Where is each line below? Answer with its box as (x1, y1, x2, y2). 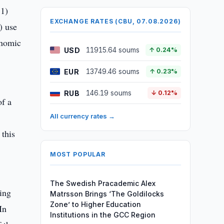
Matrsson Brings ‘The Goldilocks (49, 189, 164, 198)
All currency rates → (49, 112, 115, 120)
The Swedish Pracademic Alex (49, 179, 155, 187)
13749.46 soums (85, 67, 139, 75)
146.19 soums (85, 89, 131, 97)
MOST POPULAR (49, 150, 105, 158)
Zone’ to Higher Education (49, 200, 141, 208)
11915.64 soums (85, 46, 139, 54)
